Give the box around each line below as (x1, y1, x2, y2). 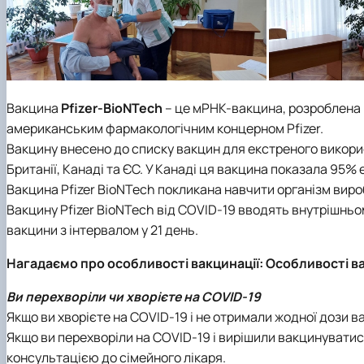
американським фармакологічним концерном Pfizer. (6, 119, 323, 138)
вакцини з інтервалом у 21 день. (6, 221, 198, 240)
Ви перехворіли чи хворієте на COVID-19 (6, 287, 261, 305)
